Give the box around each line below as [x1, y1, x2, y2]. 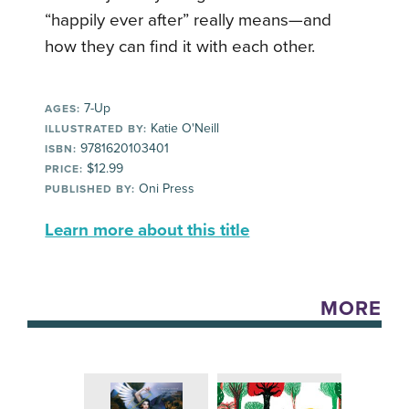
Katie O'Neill [147, 121, 220, 137]
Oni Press [135, 181, 195, 197]
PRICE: [45, 163, 84, 176]
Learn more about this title [45, 220, 250, 241]
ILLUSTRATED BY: [45, 122, 148, 136]
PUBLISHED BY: [45, 183, 136, 196]
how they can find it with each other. [45, 37, 316, 58]
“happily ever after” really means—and [45, 10, 332, 31]
